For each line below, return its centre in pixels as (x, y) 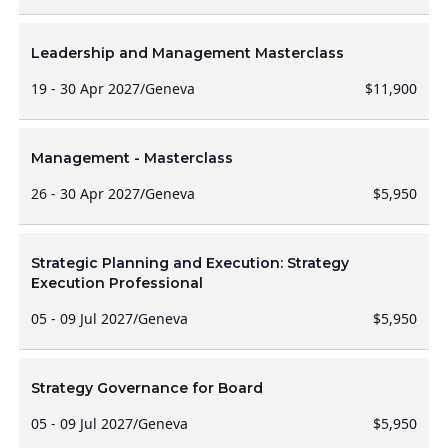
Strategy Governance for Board (146, 388)
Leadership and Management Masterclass (187, 53)
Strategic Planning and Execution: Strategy (189, 263)
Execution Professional (116, 283)
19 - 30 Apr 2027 (85, 88)
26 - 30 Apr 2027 (85, 193)
